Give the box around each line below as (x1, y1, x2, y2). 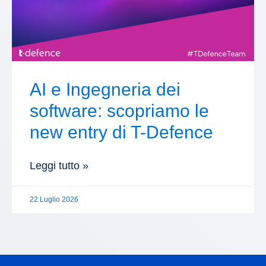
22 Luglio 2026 (30, 195, 78, 204)
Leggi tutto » (30, 159, 88, 172)
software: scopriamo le (30, 100, 209, 121)
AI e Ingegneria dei (30, 79, 180, 99)
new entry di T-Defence (30, 122, 213, 142)
